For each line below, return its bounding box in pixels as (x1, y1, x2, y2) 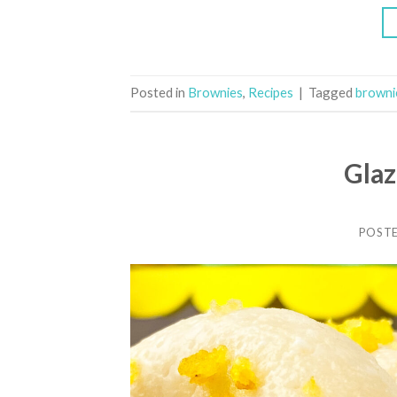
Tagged (308, 84, 355, 101)
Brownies (188, 84, 243, 101)
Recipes (248, 84, 293, 101)
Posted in (130, 84, 188, 101)
